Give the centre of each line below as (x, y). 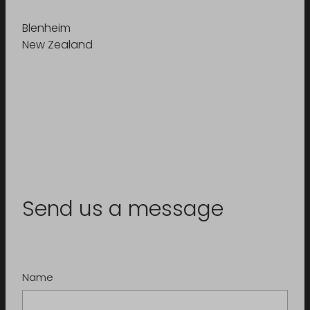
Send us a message (123, 210)
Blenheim (46, 29)
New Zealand (57, 46)
